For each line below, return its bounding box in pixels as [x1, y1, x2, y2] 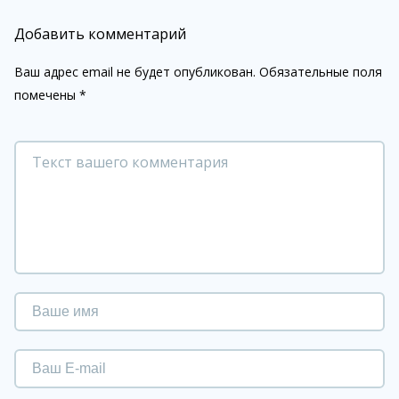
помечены [14, 85, 79, 103]
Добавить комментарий [14, 23, 186, 44]
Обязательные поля [256, 62, 382, 80]
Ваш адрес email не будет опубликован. [14, 62, 256, 80]
